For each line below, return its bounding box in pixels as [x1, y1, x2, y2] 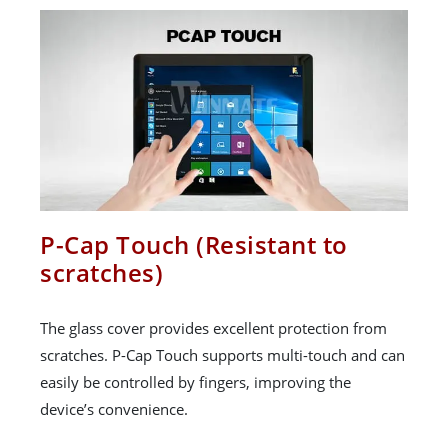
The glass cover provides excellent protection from [40, 318, 387, 339]
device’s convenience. [40, 399, 188, 420]
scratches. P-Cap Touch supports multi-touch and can [40, 345, 405, 366]
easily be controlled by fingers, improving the [40, 372, 351, 393]
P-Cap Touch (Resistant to [40, 228, 348, 262]
